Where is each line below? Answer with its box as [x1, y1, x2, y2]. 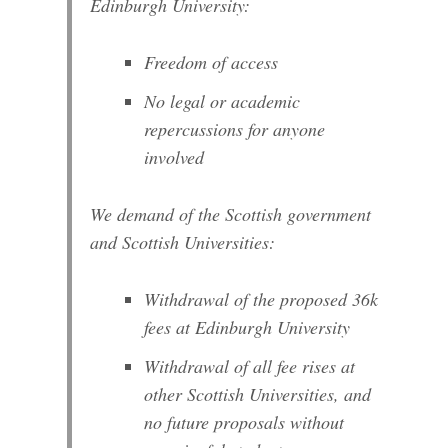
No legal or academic [144, 89, 301, 114]
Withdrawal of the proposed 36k [144, 287, 379, 312]
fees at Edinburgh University [144, 315, 351, 340]
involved [144, 145, 205, 170]
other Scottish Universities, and [144, 381, 372, 406]
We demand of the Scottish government [90, 201, 372, 226]
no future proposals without [144, 409, 345, 434]
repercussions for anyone [144, 117, 326, 142]
